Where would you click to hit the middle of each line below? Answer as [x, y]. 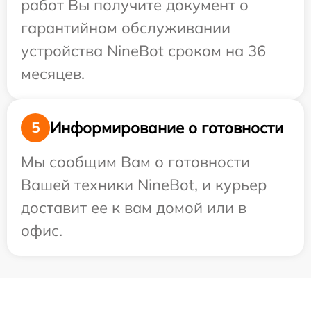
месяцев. [53, 74]
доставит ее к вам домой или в [134, 208]
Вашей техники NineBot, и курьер [144, 185]
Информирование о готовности [167, 127]
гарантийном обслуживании [126, 28]
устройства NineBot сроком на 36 [143, 51]
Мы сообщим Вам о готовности [135, 162]
